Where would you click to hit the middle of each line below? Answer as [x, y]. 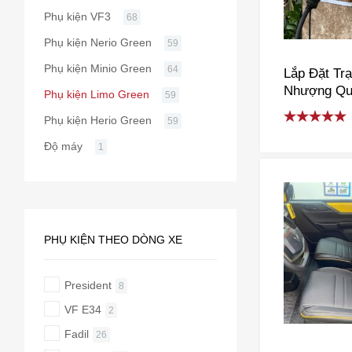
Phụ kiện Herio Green [97, 120]
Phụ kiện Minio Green [97, 68]
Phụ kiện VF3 [77, 16]
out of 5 [306, 147]
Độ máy [63, 146]
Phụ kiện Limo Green [96, 94]
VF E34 [82, 309]
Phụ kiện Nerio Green [97, 42]
